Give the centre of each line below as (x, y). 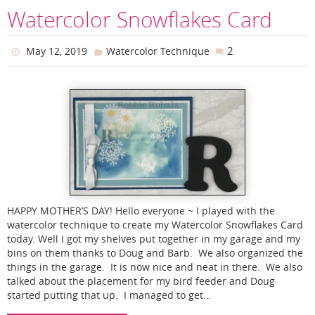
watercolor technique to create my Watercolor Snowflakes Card (155, 225)
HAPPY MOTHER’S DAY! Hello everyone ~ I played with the (141, 211)
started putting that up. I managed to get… (109, 295)
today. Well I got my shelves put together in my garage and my (154, 239)
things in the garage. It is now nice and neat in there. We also (155, 267)
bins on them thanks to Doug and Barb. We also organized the (155, 253)
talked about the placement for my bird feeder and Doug (141, 281)
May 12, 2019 (57, 51)
